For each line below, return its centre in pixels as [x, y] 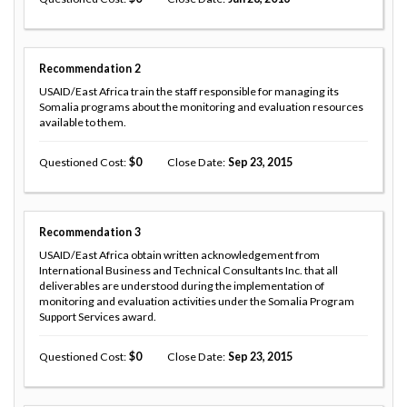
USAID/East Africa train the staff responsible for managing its [189, 91]
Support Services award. [98, 316]
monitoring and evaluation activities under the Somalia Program [197, 301]
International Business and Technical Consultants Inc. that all [189, 270]
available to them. [83, 122]
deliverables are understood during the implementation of [182, 285]
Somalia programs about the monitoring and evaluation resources [201, 106]
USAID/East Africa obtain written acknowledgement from [179, 254]
